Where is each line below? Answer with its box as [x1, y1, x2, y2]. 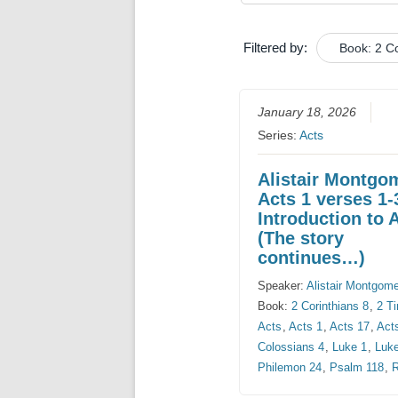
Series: [258, 129, 300, 143]
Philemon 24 [258, 361, 322, 375]
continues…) [258, 248, 366, 268]
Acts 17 [330, 320, 370, 334]
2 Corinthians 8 [291, 299, 370, 314]
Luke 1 [332, 340, 368, 354]
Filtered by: [243, 40, 307, 55]
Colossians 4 [258, 340, 325, 354]
